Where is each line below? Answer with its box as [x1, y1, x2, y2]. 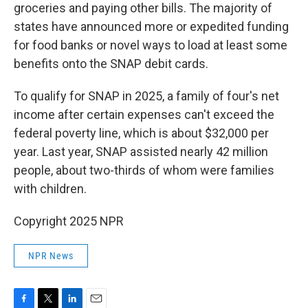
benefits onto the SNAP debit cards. [14, 56, 208, 71]
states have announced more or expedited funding [14, 19, 289, 34]
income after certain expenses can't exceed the [14, 107, 274, 122]
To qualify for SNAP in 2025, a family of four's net [14, 89, 279, 103]
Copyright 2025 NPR [14, 214, 124, 228]
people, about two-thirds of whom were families [14, 163, 274, 177]
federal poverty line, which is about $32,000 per [14, 126, 269, 140]
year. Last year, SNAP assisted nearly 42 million [14, 144, 268, 159]
